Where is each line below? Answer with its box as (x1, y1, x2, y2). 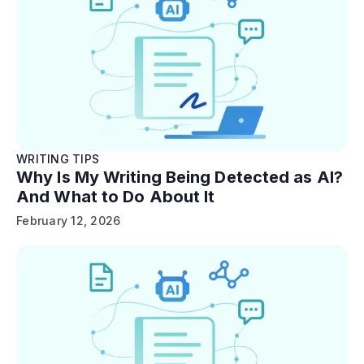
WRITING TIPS (16, 151, 99, 166)
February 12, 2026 (16, 213, 121, 227)
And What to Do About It (16, 186, 215, 206)
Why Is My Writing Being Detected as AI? (16, 167, 343, 187)
